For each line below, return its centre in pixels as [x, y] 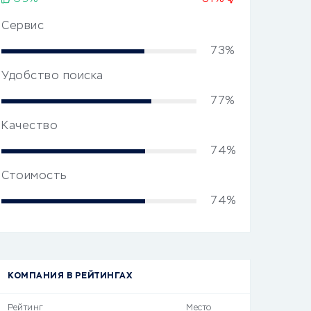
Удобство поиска [52, 76]
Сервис [23, 26]
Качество [30, 126]
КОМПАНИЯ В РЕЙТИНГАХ [70, 276]
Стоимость [34, 176]
